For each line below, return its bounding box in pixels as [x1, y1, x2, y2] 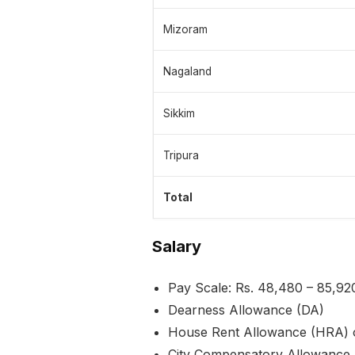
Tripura [163, 149, 199, 162]
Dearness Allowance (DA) [168, 302, 324, 319]
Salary [152, 237, 201, 257]
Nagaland [163, 65, 212, 78]
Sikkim [163, 107, 195, 120]
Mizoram [163, 23, 208, 36]
